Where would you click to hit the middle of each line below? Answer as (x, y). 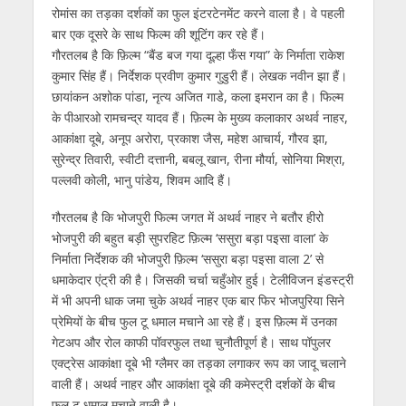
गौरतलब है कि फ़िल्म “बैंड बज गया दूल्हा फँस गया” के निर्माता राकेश (198, 54)
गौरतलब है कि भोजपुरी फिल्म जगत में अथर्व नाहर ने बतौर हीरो (187, 217)
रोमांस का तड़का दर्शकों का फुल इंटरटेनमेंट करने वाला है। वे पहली (198, 13)
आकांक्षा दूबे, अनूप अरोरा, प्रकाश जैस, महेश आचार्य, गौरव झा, (189, 138)
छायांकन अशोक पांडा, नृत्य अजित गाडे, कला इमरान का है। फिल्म (197, 96)
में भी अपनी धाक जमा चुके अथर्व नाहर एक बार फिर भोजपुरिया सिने (198, 300)
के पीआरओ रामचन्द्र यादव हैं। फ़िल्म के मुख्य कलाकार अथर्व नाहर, (199, 117)
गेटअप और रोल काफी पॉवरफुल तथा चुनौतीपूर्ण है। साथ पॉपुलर (191, 342)
